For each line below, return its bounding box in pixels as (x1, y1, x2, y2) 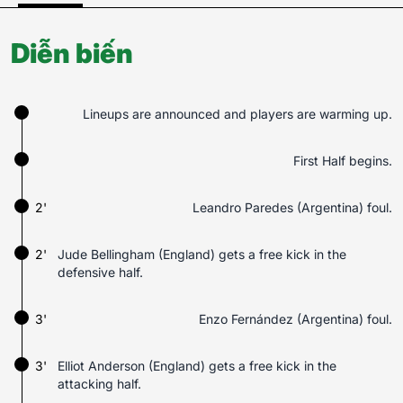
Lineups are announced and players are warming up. (83, 106, 392, 121)
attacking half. (58, 376, 141, 391)
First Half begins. (293, 153, 392, 168)
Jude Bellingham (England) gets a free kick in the (58, 246, 346, 262)
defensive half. (58, 264, 143, 280)
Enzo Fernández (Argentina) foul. (199, 311, 392, 327)
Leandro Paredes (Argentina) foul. (193, 200, 392, 215)
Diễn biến (11, 37, 133, 69)
